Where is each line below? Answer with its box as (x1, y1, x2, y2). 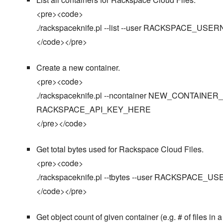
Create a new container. (36, 62, 120, 73)
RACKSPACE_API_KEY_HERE (36, 104, 151, 115)
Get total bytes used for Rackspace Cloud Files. (36, 143, 204, 155)
